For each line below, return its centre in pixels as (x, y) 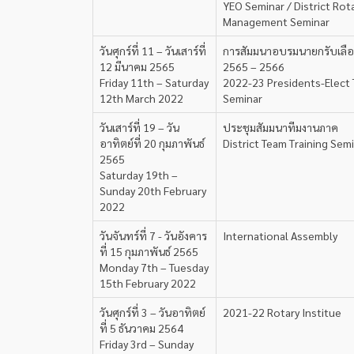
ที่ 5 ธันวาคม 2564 (141, 328)
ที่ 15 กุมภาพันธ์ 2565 (149, 251)
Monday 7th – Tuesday (154, 267)
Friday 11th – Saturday (154, 82)
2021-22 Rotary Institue (282, 312)
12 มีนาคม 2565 (137, 66)
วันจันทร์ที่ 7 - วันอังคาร (153, 235)
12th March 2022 (141, 98)
